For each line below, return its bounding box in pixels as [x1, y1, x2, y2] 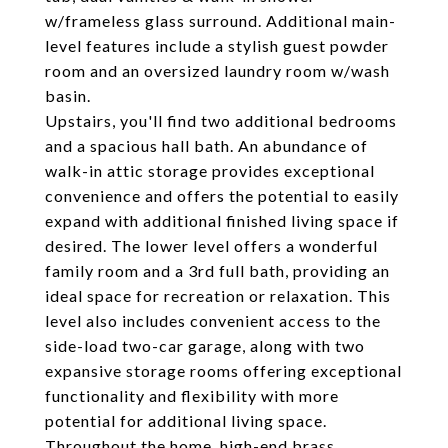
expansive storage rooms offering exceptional [45, 361, 402, 380]
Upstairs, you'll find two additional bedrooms [45, 111, 397, 130]
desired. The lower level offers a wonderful [45, 236, 378, 255]
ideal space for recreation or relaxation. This [45, 286, 391, 305]
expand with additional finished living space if [45, 211, 399, 230]
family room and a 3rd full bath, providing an [45, 261, 390, 280]
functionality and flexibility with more [45, 386, 339, 405]
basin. [45, 86, 91, 105]
